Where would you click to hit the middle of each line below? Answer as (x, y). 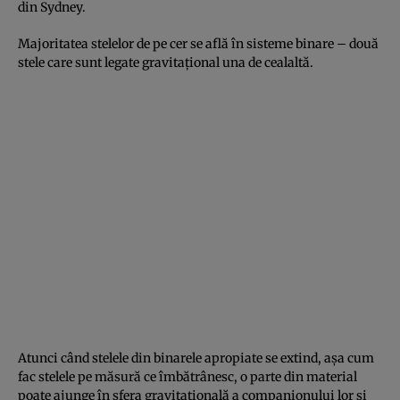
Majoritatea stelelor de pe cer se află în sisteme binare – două (198, 43)
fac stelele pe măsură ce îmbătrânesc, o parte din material (187, 376)
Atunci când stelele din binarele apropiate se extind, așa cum (196, 358)
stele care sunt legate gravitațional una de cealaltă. (166, 62)
